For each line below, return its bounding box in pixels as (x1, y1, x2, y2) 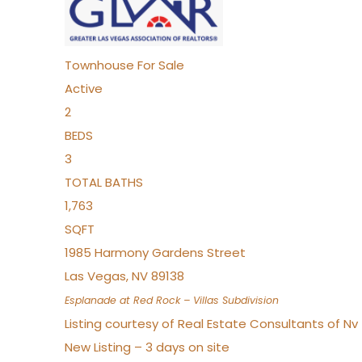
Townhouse (65, 57, 134, 74)
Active (65, 80, 103, 97)
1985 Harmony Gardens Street (65, 244, 246, 261)
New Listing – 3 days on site (65, 339, 229, 356)
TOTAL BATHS (65, 174, 143, 191)
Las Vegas (65, 267, 126, 284)
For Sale (137, 57, 184, 74)
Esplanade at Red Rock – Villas (65, 293, 219, 307)
